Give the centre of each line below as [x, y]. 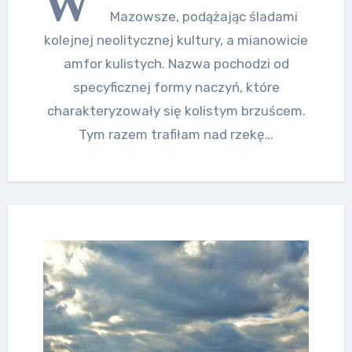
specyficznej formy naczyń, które [176, 87]
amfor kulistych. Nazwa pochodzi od [176, 63]
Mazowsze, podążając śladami [203, 16]
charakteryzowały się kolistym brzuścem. [176, 110]
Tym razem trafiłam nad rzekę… [176, 134]
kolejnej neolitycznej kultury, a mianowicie [176, 40]
